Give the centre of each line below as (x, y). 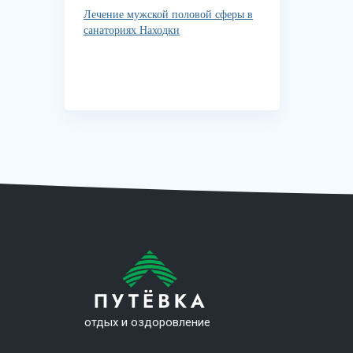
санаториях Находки (132, 30)
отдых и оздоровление (147, 322)
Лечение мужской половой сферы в (168, 15)
